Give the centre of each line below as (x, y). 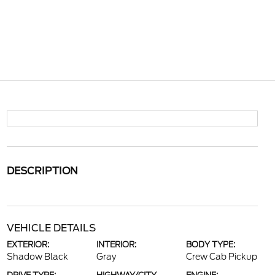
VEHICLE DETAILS (51, 228)
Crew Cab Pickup (222, 257)
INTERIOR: (116, 245)
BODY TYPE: (211, 245)
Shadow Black (37, 257)
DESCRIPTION (42, 171)
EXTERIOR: (28, 245)
